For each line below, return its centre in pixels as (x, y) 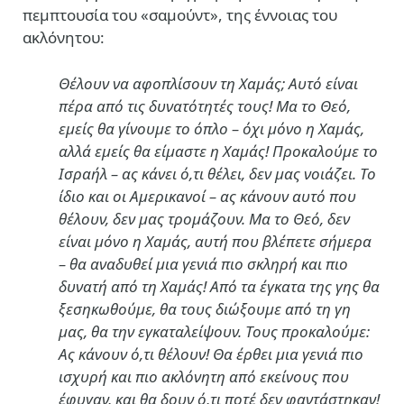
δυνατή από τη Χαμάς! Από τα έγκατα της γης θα (219, 287)
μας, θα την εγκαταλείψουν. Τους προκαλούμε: (214, 332)
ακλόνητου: (64, 37)
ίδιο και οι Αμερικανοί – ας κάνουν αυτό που (207, 197)
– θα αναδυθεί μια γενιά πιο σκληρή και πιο (203, 264)
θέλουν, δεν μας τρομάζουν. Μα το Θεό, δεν (204, 219)
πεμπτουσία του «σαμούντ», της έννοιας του (180, 14)
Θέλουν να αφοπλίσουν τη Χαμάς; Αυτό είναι (208, 84)
